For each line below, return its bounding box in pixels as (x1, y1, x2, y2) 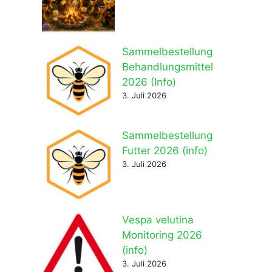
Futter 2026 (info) (121, 144, 208, 157)
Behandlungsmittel (121, 60, 213, 73)
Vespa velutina (121, 213, 194, 226)
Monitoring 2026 (121, 228, 202, 241)
